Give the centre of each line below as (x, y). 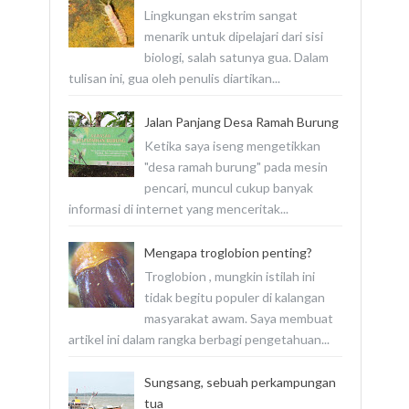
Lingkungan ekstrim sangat (220, 16)
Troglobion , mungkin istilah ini (229, 276)
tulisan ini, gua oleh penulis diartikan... (174, 79)
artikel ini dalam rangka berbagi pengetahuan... (199, 339)
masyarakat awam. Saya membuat (238, 318)
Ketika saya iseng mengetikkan (232, 146)
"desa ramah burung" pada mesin (236, 167)
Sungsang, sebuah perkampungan (240, 383)
